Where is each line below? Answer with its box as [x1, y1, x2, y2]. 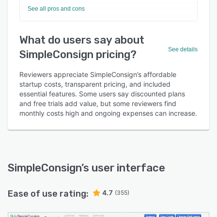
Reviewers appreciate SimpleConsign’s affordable [19, 70, 176, 78]
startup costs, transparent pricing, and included [19, 80, 170, 88]
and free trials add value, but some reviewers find [19, 99, 176, 108]
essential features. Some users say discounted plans [19, 90, 185, 98]
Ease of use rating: [8, 188, 89, 199]
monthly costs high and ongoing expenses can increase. [19, 109, 197, 117]
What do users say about [19, 33, 144, 46]
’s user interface [81, 161, 165, 174]
